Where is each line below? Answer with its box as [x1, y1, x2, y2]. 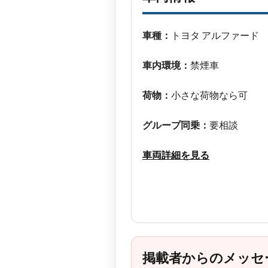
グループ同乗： [142, 119, 209, 130]
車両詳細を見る [142, 149, 209, 160]
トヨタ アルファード [171, 29, 259, 41]
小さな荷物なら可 [171, 89, 248, 100]
